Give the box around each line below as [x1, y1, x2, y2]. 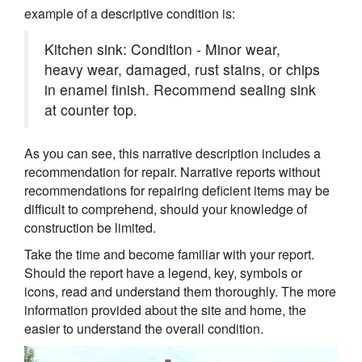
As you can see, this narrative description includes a [24, 143, 321, 162]
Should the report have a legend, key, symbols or [24, 263, 302, 282]
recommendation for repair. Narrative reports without [24, 162, 320, 181]
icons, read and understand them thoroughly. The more [24, 281, 336, 301]
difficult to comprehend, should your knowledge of [24, 199, 307, 218]
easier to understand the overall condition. [24, 318, 263, 338]
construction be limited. [24, 217, 156, 237]
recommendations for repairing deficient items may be [24, 180, 330, 200]
